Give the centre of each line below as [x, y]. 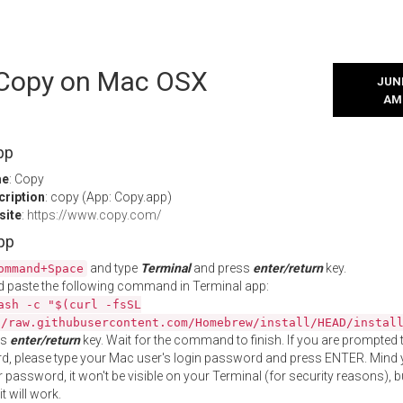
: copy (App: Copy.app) [108, 197]
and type [114, 268]
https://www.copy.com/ [94, 215]
